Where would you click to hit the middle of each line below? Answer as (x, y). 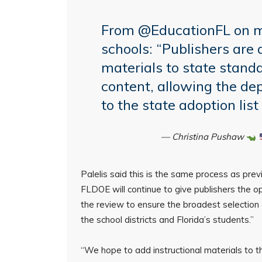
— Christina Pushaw (204, 137)
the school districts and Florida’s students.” (167, 220)
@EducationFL (184, 30)
